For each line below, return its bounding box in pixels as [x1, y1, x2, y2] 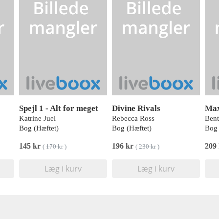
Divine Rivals [112, 104, 160, 113]
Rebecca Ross [112, 114, 154, 122]
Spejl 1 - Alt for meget [19, 104, 98, 113]
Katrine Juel [19, 114, 56, 122]
